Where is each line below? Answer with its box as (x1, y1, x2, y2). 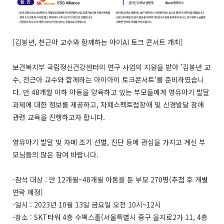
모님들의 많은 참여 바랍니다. (12, 149, 98, 160)
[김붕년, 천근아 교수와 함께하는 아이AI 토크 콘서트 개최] (12, 37, 183, 47)
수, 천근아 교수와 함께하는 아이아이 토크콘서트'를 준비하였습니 (12, 74, 204, 85)
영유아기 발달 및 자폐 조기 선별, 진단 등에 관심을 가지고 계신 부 (12, 137, 205, 147)
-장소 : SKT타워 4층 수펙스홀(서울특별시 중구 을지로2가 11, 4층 (12, 212, 207, 222)
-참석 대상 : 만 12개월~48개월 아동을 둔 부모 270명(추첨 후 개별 (12, 174, 208, 185)
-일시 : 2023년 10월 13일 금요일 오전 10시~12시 (12, 199, 161, 210)
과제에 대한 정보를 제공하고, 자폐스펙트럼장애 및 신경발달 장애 (12, 99, 204, 110)
